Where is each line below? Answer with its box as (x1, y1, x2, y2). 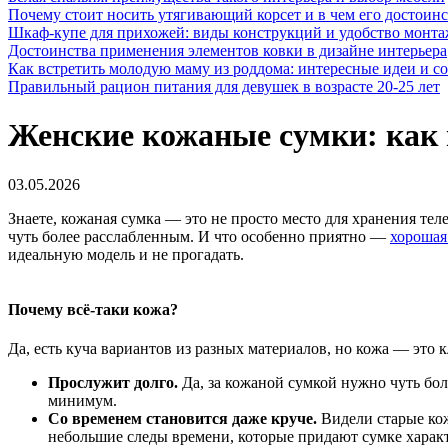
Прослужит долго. (48, 374, 178, 392)
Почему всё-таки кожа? (8, 301, 178, 319)
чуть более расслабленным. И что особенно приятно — (8, 227, 390, 245)
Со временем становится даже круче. (48, 410, 317, 428)
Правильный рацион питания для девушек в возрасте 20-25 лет (8, 78, 440, 95)
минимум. (48, 392, 117, 410)
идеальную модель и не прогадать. (8, 245, 244, 263)
